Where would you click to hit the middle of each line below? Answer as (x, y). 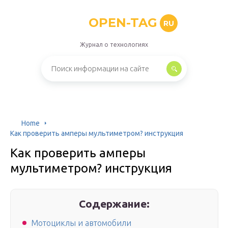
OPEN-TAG (123, 23)
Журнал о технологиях (114, 45)
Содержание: (115, 204)
